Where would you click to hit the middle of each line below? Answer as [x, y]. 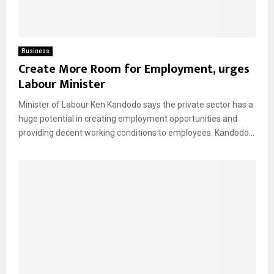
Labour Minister [62, 85]
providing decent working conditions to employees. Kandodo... [136, 133]
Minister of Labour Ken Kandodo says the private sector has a [136, 105]
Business [35, 51]
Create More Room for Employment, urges [134, 69]
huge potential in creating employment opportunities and [128, 119]
